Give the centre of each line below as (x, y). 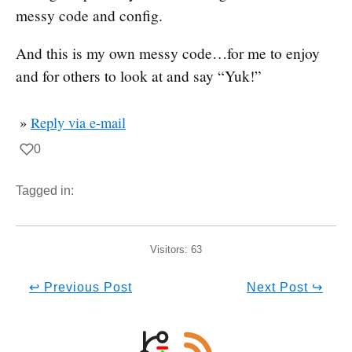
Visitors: (170, 250)
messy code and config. (89, 15)
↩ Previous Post (81, 288)
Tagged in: (45, 191)
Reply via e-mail (78, 123)
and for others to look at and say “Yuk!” (139, 76)
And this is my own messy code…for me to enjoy (168, 53)
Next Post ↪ (285, 288)
